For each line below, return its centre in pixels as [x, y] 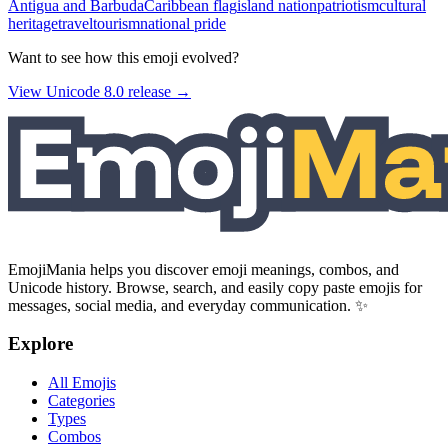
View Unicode [56, 91]
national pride [183, 23]
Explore [40, 344]
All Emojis [82, 383]
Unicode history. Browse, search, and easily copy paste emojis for [215, 287]
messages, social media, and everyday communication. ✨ [188, 305]
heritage [33, 23]
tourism [116, 23]
